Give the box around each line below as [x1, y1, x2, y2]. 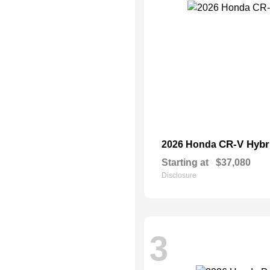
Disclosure [162, 171, 196, 180]
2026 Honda [162, 139, 219, 149]
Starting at [162, 157, 209, 168]
